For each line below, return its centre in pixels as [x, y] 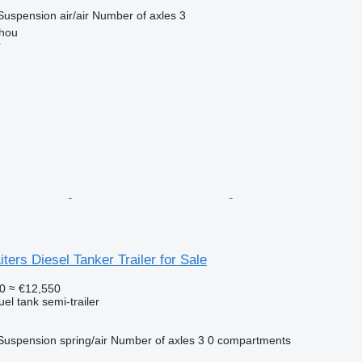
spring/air [83, 340]
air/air [74, 15]
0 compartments [249, 340]
